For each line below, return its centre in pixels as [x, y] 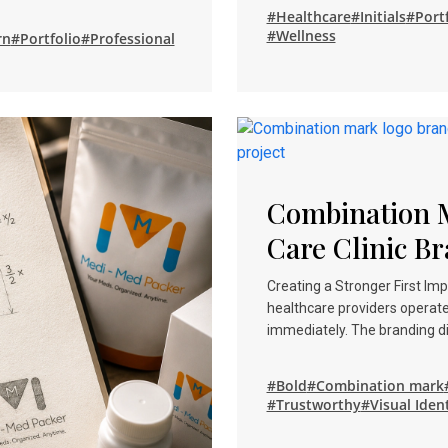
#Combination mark [375, 385]
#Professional [127, 38]
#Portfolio [45, 38]
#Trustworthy [313, 404]
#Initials [378, 16]
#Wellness [301, 35]
